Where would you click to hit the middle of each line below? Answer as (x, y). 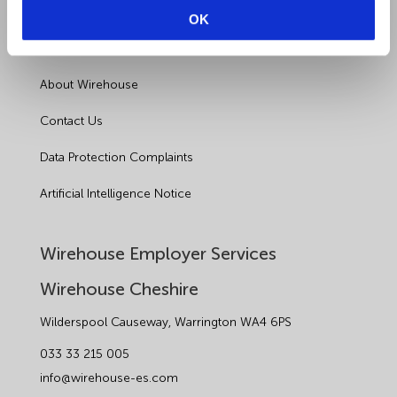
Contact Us (71, 121)
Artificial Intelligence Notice (115, 194)
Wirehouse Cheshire (119, 289)
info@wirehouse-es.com (109, 378)
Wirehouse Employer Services (158, 254)
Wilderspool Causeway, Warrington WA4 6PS (165, 323)
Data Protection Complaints (116, 158)
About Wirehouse (89, 85)
